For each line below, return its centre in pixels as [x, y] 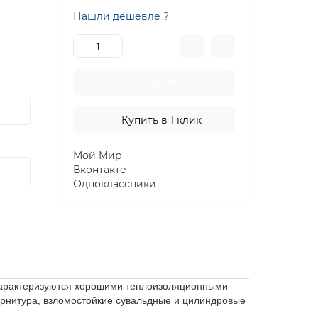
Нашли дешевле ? [121, 16]
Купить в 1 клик [162, 120]
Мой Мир [98, 155]
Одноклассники [115, 184]
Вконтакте [100, 170]
